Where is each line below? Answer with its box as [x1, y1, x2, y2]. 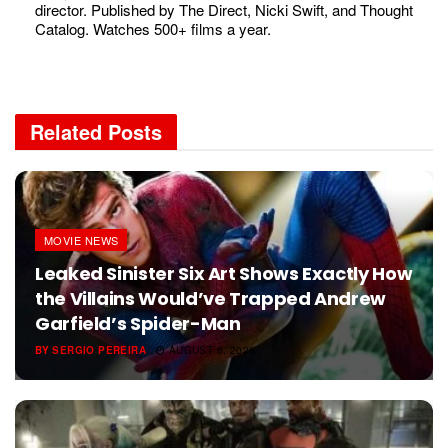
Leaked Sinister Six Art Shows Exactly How [35, 261, 413, 287]
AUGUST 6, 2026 [165, 343, 256, 358]
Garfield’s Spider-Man [35, 311, 241, 337]
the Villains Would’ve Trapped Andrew [35, 286, 387, 312]
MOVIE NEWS [44, 232, 119, 249]
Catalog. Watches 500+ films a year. [35, 18, 271, 40]
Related [30, 117, 102, 147]
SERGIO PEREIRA [52, 343, 146, 358]
